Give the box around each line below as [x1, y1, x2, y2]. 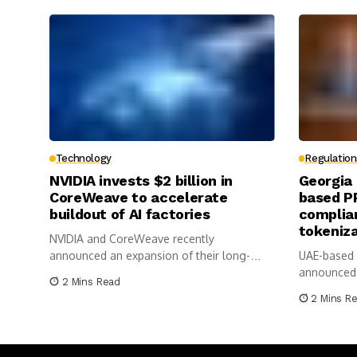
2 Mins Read [61, 276, 120, 288]
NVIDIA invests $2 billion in [49, 172, 233, 190]
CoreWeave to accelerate [49, 189, 228, 206]
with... [49, 282, 80, 296]
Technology [55, 152, 112, 165]
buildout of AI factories [49, 206, 210, 223]
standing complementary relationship [49, 265, 241, 280]
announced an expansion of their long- [49, 249, 250, 263]
